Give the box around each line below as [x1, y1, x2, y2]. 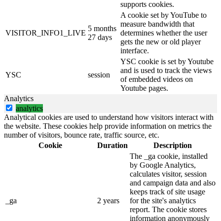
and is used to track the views [120, 66, 212, 74]
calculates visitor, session [130, 169, 207, 178]
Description [153, 141, 192, 149]
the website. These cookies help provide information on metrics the [4, 121, 212, 130]
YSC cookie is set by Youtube [120, 57, 214, 66]
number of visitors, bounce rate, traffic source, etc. [4, 130, 159, 139]
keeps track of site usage [130, 187, 205, 196]
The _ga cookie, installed [130, 151, 208, 160]
